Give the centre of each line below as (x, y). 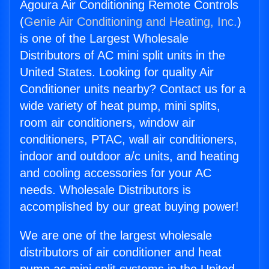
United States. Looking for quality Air (117, 72)
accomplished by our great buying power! (129, 207)
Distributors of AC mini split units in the (122, 56)
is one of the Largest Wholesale (104, 39)
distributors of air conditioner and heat (121, 252)
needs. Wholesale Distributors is (105, 190)
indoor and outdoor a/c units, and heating (129, 156)
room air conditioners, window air (107, 123)
